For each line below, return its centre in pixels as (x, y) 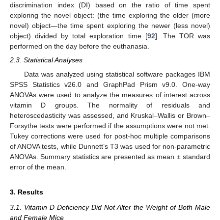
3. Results (27, 192)
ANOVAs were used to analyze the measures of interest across (110, 95)
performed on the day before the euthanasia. (80, 46)
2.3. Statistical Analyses (46, 60)
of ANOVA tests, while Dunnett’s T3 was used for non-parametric (110, 146)
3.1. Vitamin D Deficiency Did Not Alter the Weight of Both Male (110, 207)
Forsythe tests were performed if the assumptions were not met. (110, 125)
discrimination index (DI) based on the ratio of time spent (110, 5)
